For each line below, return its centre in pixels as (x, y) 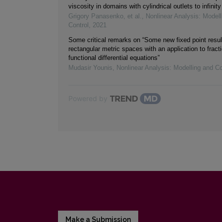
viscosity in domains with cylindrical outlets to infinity (145, 6)
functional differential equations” (114, 58)
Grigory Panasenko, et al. (105, 16)
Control (79, 25)
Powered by (88, 99)
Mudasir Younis (90, 68)
